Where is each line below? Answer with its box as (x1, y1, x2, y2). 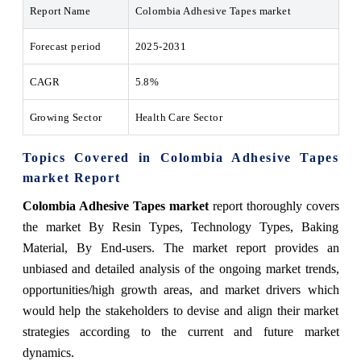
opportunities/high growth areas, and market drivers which (22, 282, 339, 297)
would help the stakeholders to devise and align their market (22, 303, 339, 317)
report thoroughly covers (208, 198, 339, 213)
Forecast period (29, 39, 102, 52)
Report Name (29, 4, 91, 17)
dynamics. (22, 345, 74, 359)
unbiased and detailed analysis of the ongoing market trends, (22, 261, 339, 276)
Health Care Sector (135, 110, 223, 123)
